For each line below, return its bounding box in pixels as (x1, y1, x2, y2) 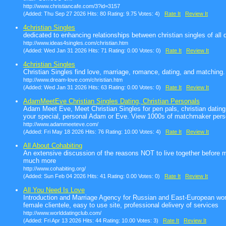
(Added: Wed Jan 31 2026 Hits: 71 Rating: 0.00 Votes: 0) (23, 47, 165, 54)
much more (23, 157, 56, 165)
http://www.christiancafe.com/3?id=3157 (23, 3, 120, 10)
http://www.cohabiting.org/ (23, 165, 86, 172)
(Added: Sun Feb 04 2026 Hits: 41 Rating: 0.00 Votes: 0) (23, 173, 164, 180)
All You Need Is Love (23, 186, 85, 194)
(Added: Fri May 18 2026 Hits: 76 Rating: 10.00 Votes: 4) (23, 129, 165, 135)
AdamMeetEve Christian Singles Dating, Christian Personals (23, 97, 200, 105)
